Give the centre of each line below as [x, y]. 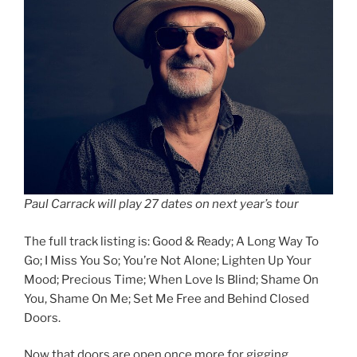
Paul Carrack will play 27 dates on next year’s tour [161, 204]
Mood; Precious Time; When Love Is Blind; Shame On [171, 279]
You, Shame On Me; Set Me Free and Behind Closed [167, 298]
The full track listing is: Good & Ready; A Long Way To [171, 241]
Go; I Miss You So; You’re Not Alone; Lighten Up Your [168, 260]
